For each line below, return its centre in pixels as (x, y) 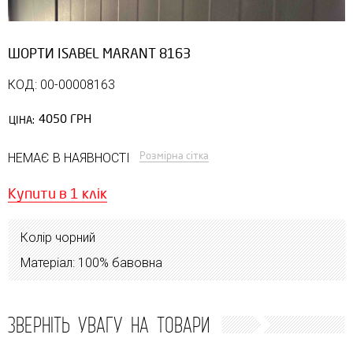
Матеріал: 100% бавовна (91, 262)
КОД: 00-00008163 (61, 84)
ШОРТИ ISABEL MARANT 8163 (99, 54)
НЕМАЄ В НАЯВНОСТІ (69, 158)
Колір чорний (58, 237)
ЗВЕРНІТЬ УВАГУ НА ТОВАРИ (108, 324)
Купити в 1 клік (58, 193)
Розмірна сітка (174, 155)
